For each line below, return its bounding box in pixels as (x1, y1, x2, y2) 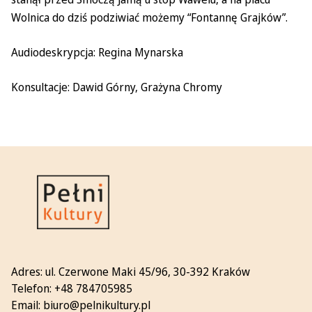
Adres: (11, 264, 45, 279)
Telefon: (11, 281, 54, 296)
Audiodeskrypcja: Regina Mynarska (11, 45, 183, 60)
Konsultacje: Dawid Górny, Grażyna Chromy (11, 79, 222, 95)
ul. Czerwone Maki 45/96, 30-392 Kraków (45, 264, 250, 279)
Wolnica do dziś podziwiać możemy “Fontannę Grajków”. (11, 10, 288, 25)
